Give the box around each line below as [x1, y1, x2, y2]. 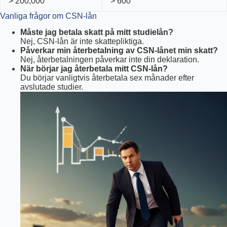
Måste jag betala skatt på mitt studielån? [20, 28, 173, 37]
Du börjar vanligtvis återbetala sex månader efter [20, 73, 194, 83]
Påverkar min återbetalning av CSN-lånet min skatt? [20, 46, 218, 55]
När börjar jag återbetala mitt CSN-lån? [20, 64, 168, 73]
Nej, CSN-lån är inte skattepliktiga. [20, 37, 144, 46]
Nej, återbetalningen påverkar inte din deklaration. [20, 55, 199, 64]
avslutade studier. [20, 83, 83, 92]
